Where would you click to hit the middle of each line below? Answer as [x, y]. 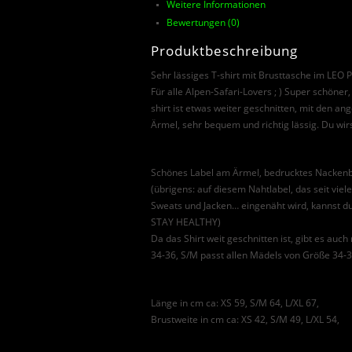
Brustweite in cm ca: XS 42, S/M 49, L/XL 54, [245, 320]
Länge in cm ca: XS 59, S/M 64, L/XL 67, [235, 303]
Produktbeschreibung [224, 51]
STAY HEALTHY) [186, 222]
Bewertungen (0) [203, 22]
